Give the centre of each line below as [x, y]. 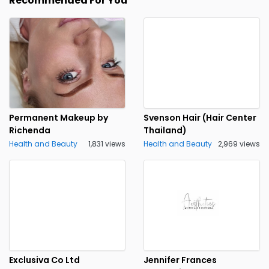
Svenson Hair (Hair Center [200, 118]
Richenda [30, 130]
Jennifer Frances [180, 260]
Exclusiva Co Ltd [44, 260]
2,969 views [239, 144]
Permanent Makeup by [59, 118]
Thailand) [165, 130]
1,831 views [107, 144]
